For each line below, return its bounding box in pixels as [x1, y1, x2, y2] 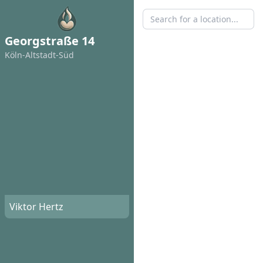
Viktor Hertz [9, 200, 63, 214]
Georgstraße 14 [5, 33, 95, 49]
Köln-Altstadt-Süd [5, 49, 74, 60]
